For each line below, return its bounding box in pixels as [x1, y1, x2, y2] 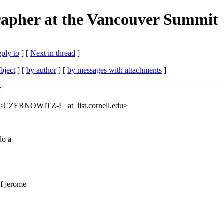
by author [26, 65, 56, 74]
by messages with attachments [67, 65, 162, 74]
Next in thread [30, 48, 75, 57]
